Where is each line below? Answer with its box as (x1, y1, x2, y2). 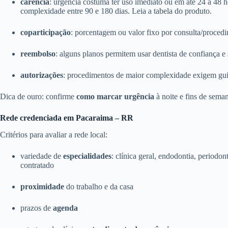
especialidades (63, 151, 111, 160)
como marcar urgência (76, 92, 154, 101)
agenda (53, 203, 78, 212)
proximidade (20, 182, 64, 191)
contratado (20, 160, 54, 169)
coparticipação (20, 27, 71, 37)
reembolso (20, 49, 55, 58)
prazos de (20, 203, 53, 212)
